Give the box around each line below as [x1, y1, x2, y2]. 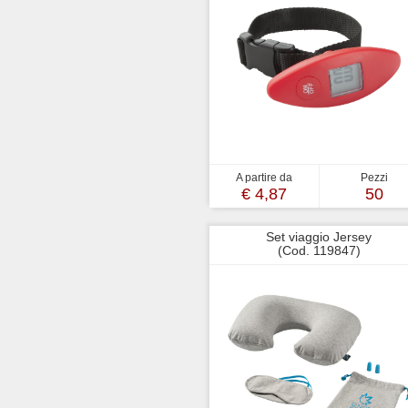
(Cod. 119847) [277, 243, 361, 258]
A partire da [236, 171, 292, 184]
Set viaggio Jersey [266, 229, 372, 244]
